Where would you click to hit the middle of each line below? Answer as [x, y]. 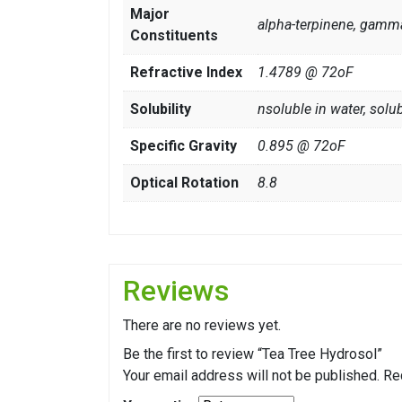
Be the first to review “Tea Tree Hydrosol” [253, 354]
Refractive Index [186, 73]
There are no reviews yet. [202, 326]
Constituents [174, 36]
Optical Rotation [184, 183]
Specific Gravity [184, 146]
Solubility [161, 109]
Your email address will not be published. [251, 376]
